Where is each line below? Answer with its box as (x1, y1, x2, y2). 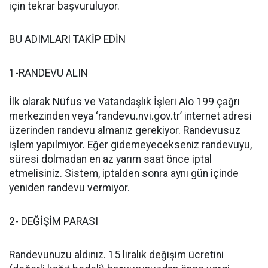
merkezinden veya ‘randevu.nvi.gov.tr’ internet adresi (9, 110, 252, 122)
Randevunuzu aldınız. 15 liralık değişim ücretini (9, 249, 224, 261)
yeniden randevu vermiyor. (9, 182, 130, 194)
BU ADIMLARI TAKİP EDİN (9, 33, 128, 45)
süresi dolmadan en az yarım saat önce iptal (9, 153, 212, 165)
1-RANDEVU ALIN (9, 67, 88, 79)
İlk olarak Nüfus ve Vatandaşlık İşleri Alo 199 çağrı (9, 96, 240, 108)
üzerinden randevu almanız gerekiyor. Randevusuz (9, 124, 240, 136)
